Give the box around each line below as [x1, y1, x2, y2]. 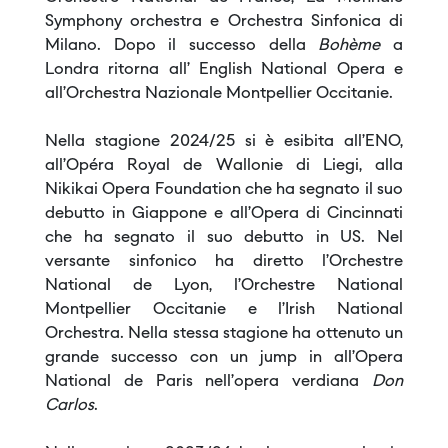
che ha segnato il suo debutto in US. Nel [45, 230, 403, 247]
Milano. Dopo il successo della [45, 38, 319, 55]
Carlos [45, 398, 94, 415]
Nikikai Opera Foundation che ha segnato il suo [45, 182, 403, 199]
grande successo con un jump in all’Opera [45, 350, 403, 367]
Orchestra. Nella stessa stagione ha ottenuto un [45, 326, 403, 343]
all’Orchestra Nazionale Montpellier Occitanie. [45, 86, 393, 103]
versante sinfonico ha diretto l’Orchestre [45, 254, 403, 271]
